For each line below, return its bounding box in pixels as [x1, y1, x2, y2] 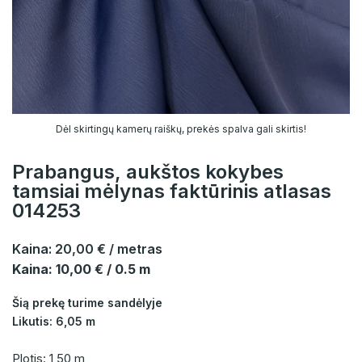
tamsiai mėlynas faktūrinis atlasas [12, 179, 331, 204]
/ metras [109, 241, 162, 258]
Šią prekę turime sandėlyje [12, 296, 162, 310]
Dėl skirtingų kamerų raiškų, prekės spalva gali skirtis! [56, 123, 306, 136]
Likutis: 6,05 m [12, 314, 95, 329]
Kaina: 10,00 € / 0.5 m [12, 261, 150, 278]
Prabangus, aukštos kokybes [12, 160, 284, 184]
